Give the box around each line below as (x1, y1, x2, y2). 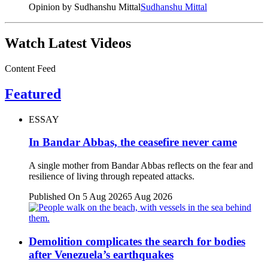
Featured (5, 86, 61, 102)
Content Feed (5, 63, 56, 74)
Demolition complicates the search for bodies (29, 234, 245, 248)
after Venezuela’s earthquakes (29, 248, 173, 261)
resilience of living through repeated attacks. (29, 171, 194, 182)
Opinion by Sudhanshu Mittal (29, 2, 141, 13)
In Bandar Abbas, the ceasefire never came (29, 136, 237, 149)
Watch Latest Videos (5, 35, 131, 51)
